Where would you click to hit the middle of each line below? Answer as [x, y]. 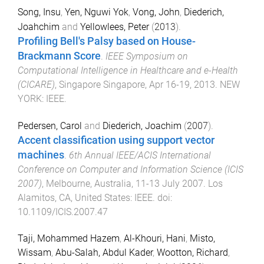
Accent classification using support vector [116, 141]
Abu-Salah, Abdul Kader [104, 252]
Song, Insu [39, 12]
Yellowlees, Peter [115, 27]
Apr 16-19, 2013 [182, 85]
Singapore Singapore [102, 85]
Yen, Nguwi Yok [97, 12]
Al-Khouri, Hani [155, 238]
